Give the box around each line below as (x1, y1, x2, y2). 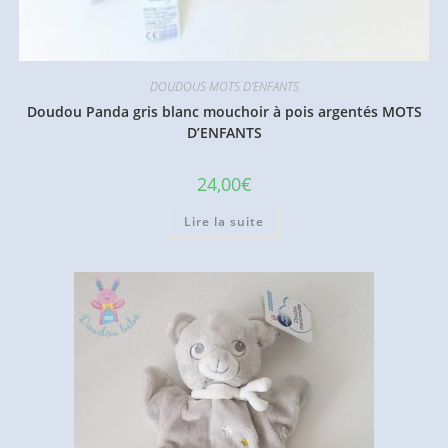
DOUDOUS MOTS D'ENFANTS (149, 78, 299, 96)
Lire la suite (184, 213, 264, 231)
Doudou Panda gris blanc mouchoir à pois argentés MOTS (26, 102, 422, 122)
